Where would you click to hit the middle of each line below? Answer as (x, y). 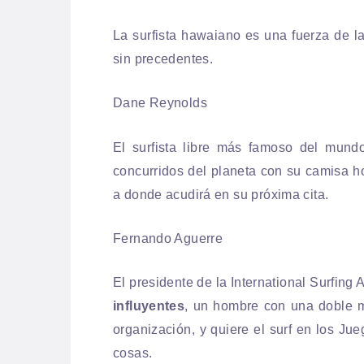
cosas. (133, 353)
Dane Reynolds (160, 103)
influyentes (149, 305)
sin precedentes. (163, 59)
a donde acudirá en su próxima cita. (221, 194)
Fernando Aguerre (168, 238)
